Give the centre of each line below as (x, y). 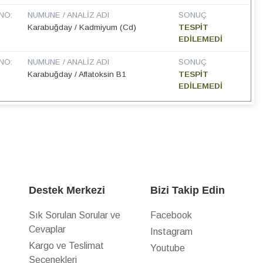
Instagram (172, 232)
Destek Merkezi (67, 190)
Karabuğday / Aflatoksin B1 (77, 75)
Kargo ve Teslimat (67, 246)
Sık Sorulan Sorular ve (75, 215)
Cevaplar (48, 230)
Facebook (171, 215)
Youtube (168, 248)
